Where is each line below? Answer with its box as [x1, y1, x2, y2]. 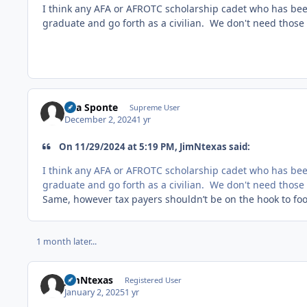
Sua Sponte [64, 100, 119, 114]
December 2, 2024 [64, 114, 137, 126]
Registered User [124, 274, 182, 285]
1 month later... [36, 235, 97, 247]
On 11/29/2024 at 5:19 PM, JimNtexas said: [57, 140, 251, 153]
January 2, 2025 [64, 286, 125, 299]
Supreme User [129, 101, 180, 112]
